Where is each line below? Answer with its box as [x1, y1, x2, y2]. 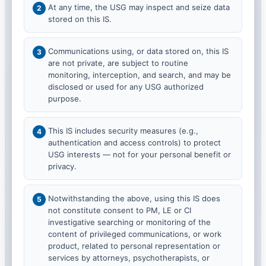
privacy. [48, 161, 77, 171]
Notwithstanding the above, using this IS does [48, 193, 220, 203]
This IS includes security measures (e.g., [48, 125, 198, 135]
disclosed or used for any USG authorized [48, 81, 204, 91]
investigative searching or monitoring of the [48, 217, 211, 227]
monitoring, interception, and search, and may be [48, 69, 231, 80]
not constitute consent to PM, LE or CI [48, 205, 191, 215]
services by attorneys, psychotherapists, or [48, 252, 210, 262]
